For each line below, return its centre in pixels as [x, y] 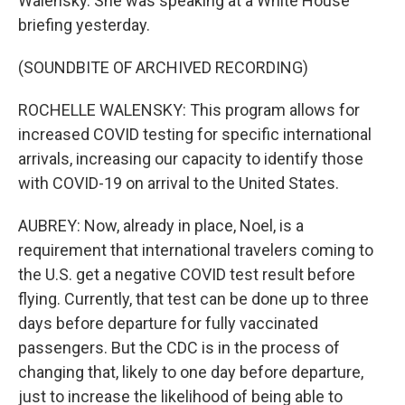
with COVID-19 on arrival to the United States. [179, 183]
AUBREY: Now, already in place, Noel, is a [161, 226]
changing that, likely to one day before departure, [191, 372]
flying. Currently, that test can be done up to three [193, 299]
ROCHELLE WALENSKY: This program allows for [189, 110]
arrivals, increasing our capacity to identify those [191, 159]
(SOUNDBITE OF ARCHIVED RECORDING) [163, 67]
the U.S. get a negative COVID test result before [187, 274]
